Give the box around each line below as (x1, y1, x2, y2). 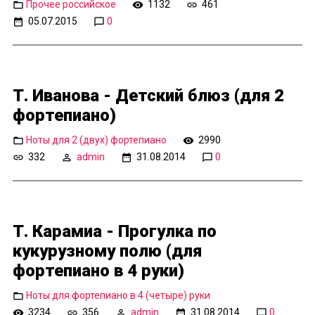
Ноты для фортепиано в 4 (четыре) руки (26, 290, 210, 301)
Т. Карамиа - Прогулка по (13, 221, 217, 242)
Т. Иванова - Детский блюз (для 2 (13, 86, 284, 106)
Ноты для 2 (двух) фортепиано (26, 134, 167, 146)
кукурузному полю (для (13, 241, 202, 262)
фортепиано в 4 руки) (13, 261, 184, 281)
